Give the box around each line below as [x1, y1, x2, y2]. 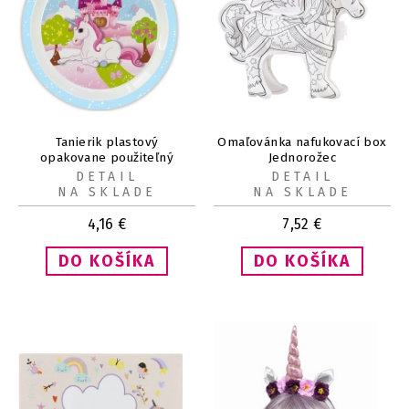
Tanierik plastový [55, 133, 159, 150]
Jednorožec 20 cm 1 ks [39, 164, 174, 181]
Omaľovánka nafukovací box [217, 133, 387, 150]
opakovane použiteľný [39, 149, 174, 165]
